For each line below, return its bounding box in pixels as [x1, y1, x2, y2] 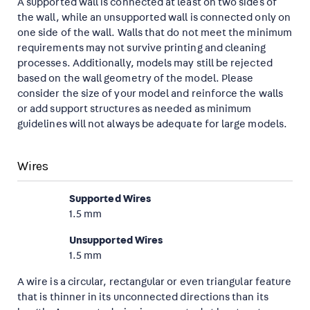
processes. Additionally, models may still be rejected [17, 58, 273, 69]
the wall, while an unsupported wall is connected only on [17, 12, 291, 23]
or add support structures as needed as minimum [17, 104, 252, 114]
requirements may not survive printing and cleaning [17, 43, 266, 53]
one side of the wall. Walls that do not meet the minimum [17, 28, 292, 38]
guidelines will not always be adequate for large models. [17, 119, 287, 129]
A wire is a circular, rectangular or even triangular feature [17, 277, 292, 287]
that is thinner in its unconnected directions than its [17, 292, 268, 302]
